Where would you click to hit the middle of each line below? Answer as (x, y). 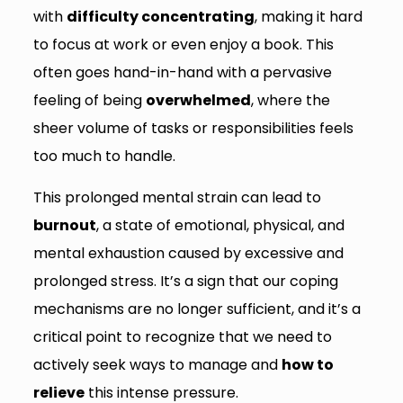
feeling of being (89, 101)
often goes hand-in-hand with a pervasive (182, 73)
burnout (64, 226)
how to (307, 365)
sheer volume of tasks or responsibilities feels (193, 129)
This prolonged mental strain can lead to (177, 198)
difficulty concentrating (160, 17)
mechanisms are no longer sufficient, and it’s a (197, 309)
